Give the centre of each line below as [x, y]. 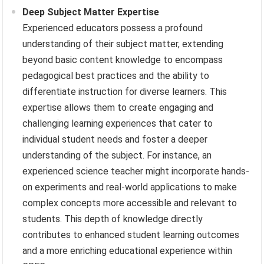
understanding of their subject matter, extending [123, 44]
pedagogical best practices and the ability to [116, 75]
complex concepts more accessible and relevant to [130, 203]
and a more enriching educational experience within [128, 250]
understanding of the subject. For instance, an [117, 155]
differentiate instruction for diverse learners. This [125, 91]
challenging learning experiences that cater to [118, 123]
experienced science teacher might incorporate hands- [136, 171]
